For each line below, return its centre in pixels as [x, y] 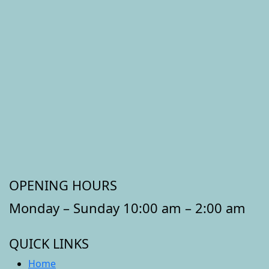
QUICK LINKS [49, 243]
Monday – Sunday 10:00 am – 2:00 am [127, 207]
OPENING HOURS [63, 185]
